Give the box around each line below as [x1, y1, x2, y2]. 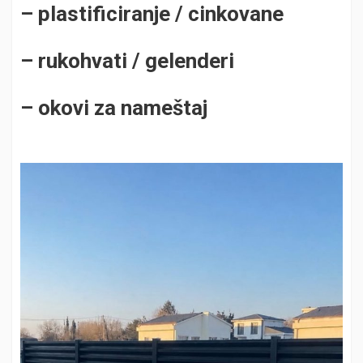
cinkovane [188, 2, 284, 26]
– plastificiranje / [20, 2, 188, 26]
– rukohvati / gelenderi [20, 49, 234, 73]
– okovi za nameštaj [20, 96, 207, 120]
